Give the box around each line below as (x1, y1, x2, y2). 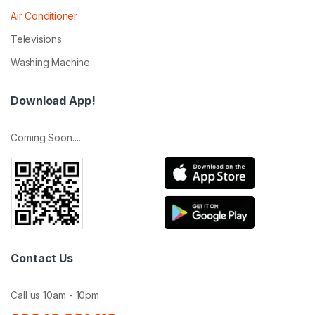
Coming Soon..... (11, 131, 83, 143)
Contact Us (11, 250, 73, 265)
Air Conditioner (11, 9, 77, 22)
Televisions (11, 32, 62, 45)
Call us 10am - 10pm (11, 288, 100, 301)
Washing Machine (11, 56, 90, 68)
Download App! (11, 93, 96, 108)
